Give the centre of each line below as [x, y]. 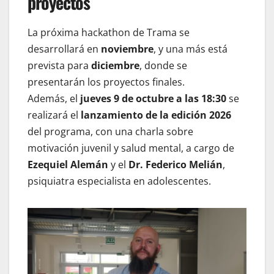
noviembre [127, 49]
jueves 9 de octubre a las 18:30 [153, 99]
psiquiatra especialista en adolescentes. [119, 181]
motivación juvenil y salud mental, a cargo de [131, 148]
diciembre [115, 66]
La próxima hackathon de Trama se [109, 33]
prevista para [59, 66]
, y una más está [191, 49]
